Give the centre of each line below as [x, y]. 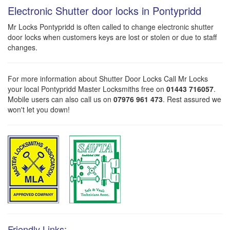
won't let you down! [39, 110]
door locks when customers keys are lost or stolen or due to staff [112, 37]
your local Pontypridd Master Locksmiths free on [87, 89]
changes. [23, 47]
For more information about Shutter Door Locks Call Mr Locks [108, 79]
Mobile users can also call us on [61, 99]
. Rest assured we [192, 99]
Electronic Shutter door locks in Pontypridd [104, 11]
